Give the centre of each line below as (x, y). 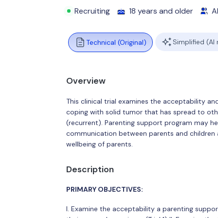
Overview (86, 81)
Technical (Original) (116, 42)
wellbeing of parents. (99, 144)
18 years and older (161, 11)
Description (90, 169)
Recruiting (92, 11)
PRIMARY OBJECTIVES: (104, 189)
